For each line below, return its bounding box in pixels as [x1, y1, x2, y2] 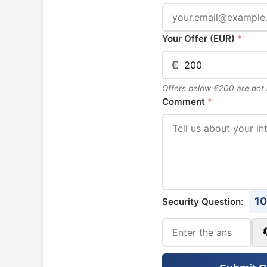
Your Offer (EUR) [162, 33, 237, 44]
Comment [162, 96, 207, 107]
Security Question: [162, 196, 246, 207]
